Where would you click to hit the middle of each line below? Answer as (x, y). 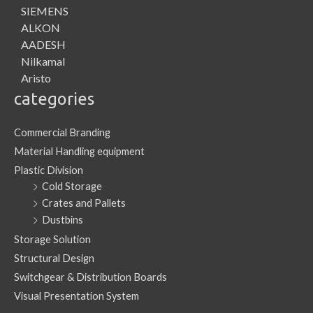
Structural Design (54, 258)
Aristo (36, 78)
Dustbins (63, 219)
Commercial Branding (62, 132)
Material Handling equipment (79, 151)
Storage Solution (52, 239)
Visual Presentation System (77, 296)
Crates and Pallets (84, 203)
